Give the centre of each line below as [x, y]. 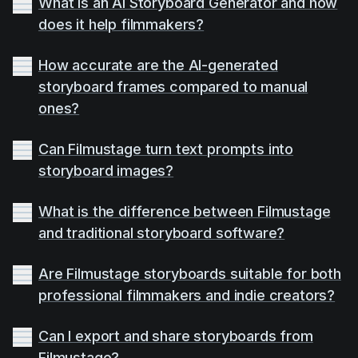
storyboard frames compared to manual [173, 87]
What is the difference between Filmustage [185, 212]
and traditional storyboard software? [162, 233]
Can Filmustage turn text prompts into [166, 149]
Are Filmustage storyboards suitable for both [190, 274]
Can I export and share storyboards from [176, 336]
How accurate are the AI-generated [158, 66]
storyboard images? [106, 171]
